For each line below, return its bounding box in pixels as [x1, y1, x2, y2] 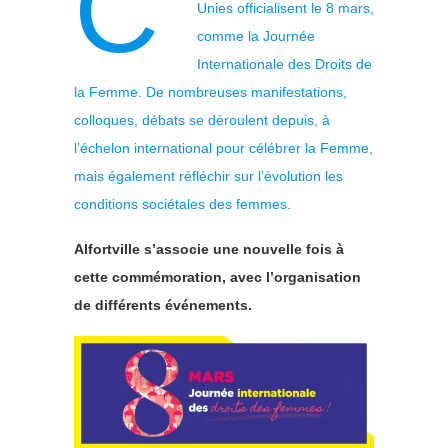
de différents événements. [74, 297, 252, 314]
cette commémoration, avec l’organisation [74, 269, 361, 286]
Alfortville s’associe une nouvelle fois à [74, 241, 344, 258]
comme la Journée [196, 28, 315, 45]
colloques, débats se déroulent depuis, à [74, 112, 330, 129]
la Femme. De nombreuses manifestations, [74, 84, 347, 101]
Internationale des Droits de [196, 56, 372, 73]
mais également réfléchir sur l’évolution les [74, 168, 343, 185]
